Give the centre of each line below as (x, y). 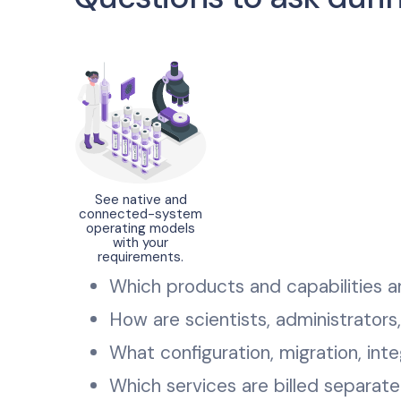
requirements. (141, 257)
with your (141, 243)
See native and (141, 200)
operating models (141, 228)
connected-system (141, 214)
